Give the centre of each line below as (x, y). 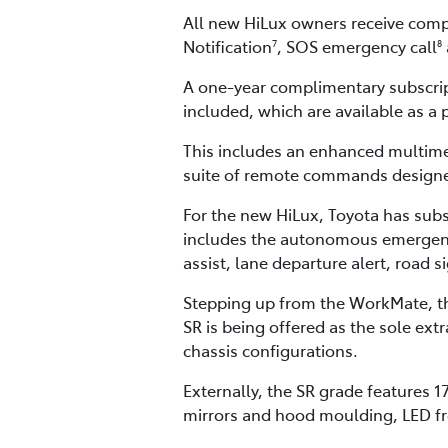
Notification (227, 46)
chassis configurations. (270, 350)
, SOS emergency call (357, 46)
